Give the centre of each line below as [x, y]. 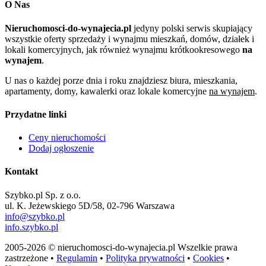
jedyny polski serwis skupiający [192, 28]
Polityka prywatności [145, 258]
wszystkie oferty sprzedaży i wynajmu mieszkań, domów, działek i [129, 39]
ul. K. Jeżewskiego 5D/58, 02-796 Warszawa [90, 205]
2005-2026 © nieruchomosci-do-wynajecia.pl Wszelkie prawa [121, 247]
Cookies [208, 258]
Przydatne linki [36, 114]
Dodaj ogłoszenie [61, 148]
